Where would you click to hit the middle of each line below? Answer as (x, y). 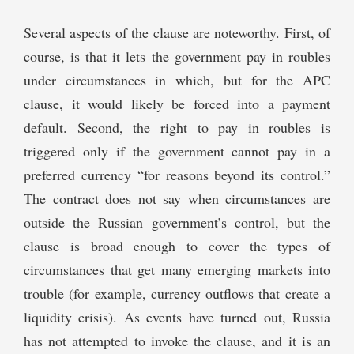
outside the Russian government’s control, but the (177, 222)
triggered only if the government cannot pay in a (177, 151)
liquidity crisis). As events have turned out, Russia (177, 317)
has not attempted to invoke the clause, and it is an (177, 341)
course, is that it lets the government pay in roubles (177, 56)
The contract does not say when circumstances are (177, 199)
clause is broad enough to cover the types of (177, 246)
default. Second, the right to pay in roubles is (177, 128)
